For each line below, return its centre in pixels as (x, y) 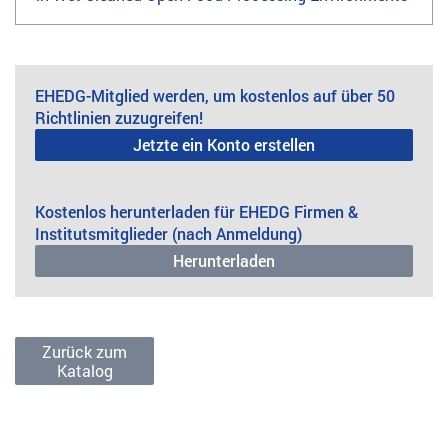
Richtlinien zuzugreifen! (119, 117)
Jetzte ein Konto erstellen (224, 144)
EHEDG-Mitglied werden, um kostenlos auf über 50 (215, 95)
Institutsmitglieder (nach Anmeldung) (168, 233)
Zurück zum (85, 351)
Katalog (84, 370)
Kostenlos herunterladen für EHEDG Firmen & (196, 211)
